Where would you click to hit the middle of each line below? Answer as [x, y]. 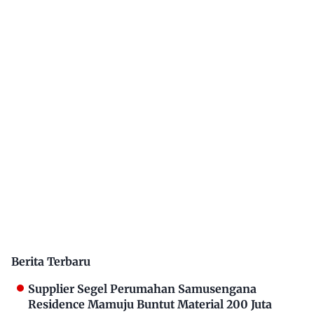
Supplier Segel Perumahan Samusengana [142, 288]
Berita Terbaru [51, 261]
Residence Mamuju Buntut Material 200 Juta [150, 304]
